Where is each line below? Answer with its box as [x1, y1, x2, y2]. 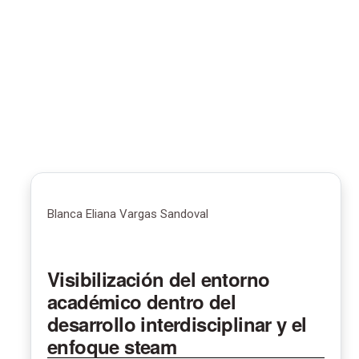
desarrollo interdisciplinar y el [47, 309, 307, 337]
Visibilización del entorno [47, 264, 270, 292]
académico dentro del [47, 287, 236, 315]
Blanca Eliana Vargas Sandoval [47, 206, 208, 221]
